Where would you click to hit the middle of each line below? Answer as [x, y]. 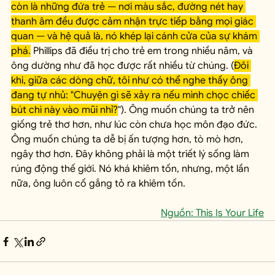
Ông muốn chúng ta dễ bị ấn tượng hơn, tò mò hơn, [128, 140]
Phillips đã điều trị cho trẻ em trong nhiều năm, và [143, 51]
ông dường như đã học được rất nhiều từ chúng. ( [122, 66]
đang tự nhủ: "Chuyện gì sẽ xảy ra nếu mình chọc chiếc [134, 95]
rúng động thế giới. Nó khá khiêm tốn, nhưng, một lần [131, 169]
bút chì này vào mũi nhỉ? [64, 110]
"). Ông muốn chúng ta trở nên [187, 110]
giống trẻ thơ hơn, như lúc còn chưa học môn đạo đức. [135, 125]
